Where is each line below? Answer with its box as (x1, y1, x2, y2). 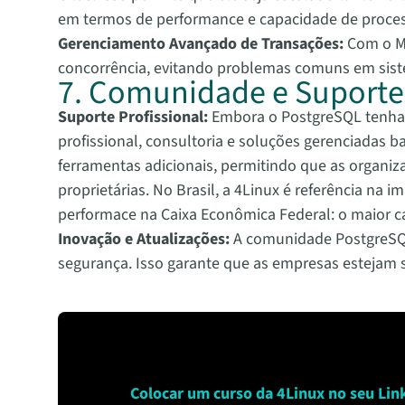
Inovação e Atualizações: (58, 228, 230, 251)
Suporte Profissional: (58, 106, 208, 129)
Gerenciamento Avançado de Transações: (58, 33, 344, 56)
